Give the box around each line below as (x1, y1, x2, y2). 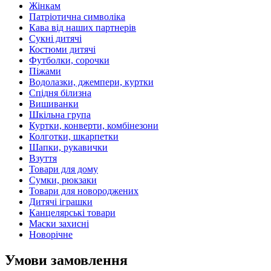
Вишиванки (29, 99, 79, 109)
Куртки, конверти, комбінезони (29, 120, 158, 131)
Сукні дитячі (29, 33, 82, 44)
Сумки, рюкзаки (29, 175, 97, 185)
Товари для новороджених (29, 186, 139, 196)
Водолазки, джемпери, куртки (29, 77, 154, 87)
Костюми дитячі (29, 44, 96, 54)
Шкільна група (29, 109, 91, 120)
